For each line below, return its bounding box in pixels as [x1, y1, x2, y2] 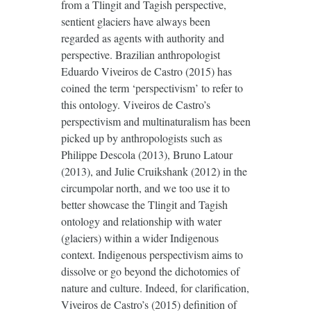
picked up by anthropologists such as [60, 130, 222, 145]
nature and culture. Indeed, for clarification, [60, 280, 249, 295]
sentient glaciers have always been [60, 13, 210, 28]
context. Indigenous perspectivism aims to [60, 246, 243, 262]
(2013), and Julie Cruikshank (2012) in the [60, 163, 247, 178]
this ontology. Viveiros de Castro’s [60, 96, 210, 112]
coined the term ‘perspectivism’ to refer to [60, 80, 243, 95]
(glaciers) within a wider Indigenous [60, 230, 219, 245]
